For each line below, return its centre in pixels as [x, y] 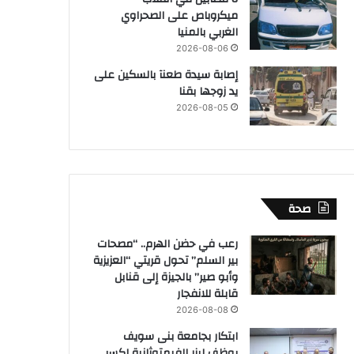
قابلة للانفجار [207, 294]
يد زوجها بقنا [208, 91]
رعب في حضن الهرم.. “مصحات [168, 244]
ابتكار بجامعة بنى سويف [181, 336]
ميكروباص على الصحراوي [179, 15]
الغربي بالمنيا [207, 32]
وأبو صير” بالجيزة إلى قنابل [176, 277]
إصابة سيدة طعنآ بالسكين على [166, 75]
